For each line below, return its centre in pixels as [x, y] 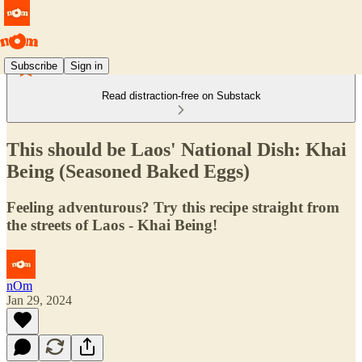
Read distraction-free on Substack [181, 96]
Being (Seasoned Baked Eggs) [128, 171]
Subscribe [34, 65]
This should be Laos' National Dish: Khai [177, 149]
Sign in [86, 65]
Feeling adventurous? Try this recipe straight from [173, 207]
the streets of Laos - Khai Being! [112, 225]
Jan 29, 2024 [39, 300]
